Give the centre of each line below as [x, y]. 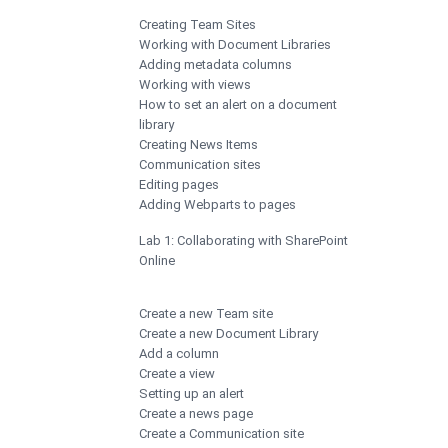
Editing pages [179, 184]
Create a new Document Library [228, 333]
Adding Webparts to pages [217, 204]
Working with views [195, 84]
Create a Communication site [221, 433]
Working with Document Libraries [235, 44]
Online [157, 260]
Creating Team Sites [197, 24]
